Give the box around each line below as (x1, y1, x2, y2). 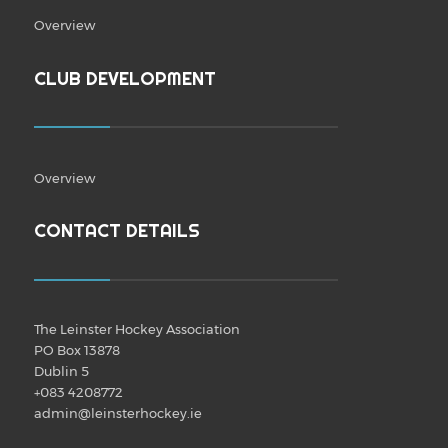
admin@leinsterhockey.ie (33, 404, 202, 421)
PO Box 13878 (33, 341, 120, 358)
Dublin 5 (33, 362, 89, 379)
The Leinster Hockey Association (33, 320, 240, 337)
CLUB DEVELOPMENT (33, 66, 216, 90)
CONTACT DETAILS (33, 219, 200, 243)
